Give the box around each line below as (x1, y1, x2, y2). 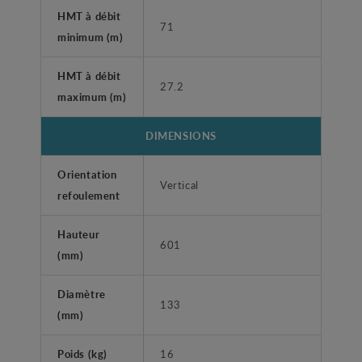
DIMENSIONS (145, 128, 217, 144)
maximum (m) (57, 89, 127, 105)
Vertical (160, 177, 199, 193)
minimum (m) (57, 29, 124, 45)
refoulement (57, 187, 120, 204)
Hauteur (57, 226, 100, 242)
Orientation (57, 166, 117, 183)
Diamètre (57, 286, 106, 302)
